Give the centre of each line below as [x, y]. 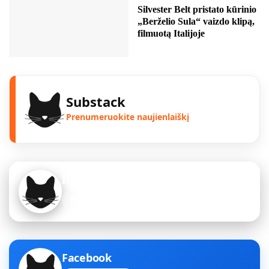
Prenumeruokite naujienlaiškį [128, 116]
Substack [96, 101]
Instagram [90, 179]
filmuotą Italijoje [171, 33]
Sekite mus [103, 199]
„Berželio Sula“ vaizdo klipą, [196, 21]
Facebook [87, 257]
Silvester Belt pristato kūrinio [197, 9]
